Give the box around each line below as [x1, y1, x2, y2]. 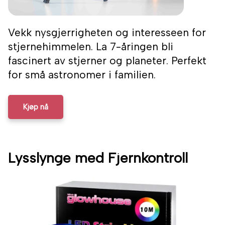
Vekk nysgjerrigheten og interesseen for [8, 26, 206, 39]
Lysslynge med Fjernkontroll [8, 149, 188, 167]
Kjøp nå [23, 102, 48, 112]
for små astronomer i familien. [8, 68, 156, 81]
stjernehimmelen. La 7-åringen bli [8, 40, 173, 53]
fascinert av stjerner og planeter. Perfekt [8, 54, 206, 67]
